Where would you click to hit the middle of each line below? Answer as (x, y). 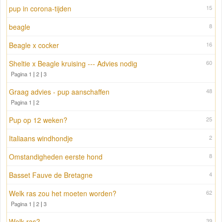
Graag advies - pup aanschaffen (59, 92)
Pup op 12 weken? (38, 120)
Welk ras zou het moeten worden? (63, 194)
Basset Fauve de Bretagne (51, 175)
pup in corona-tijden (40, 9)
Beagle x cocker (34, 45)
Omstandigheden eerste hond (56, 157)
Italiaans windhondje (41, 139)
